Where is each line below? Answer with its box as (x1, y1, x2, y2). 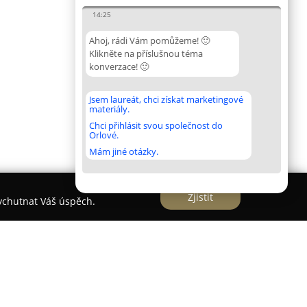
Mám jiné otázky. (89, 145, 158, 158)
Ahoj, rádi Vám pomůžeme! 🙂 (89, 34, 210, 47)
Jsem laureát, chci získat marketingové (89, 93, 243, 106)
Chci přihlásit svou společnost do (89, 119, 223, 132)
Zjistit (188, 190, 213, 204)
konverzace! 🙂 (89, 60, 149, 73)
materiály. (89, 103, 130, 115)
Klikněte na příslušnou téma (89, 47, 203, 60)
